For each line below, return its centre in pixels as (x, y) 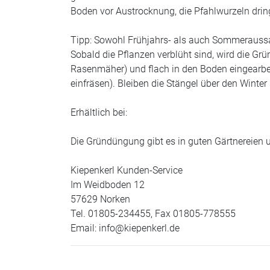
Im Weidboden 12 (108, 185)
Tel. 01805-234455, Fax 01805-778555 (153, 214)
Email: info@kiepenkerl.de (125, 228)
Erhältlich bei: (99, 113)
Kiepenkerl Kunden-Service (127, 171)
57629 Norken (100, 199)
